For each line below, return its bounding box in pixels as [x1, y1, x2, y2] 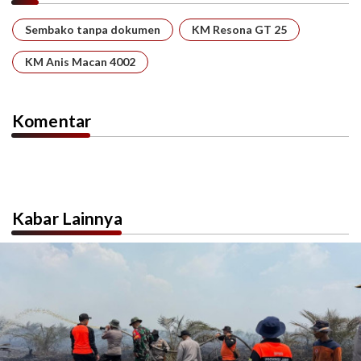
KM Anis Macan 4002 [25, 54, 135, 68]
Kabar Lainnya [12, 207, 122, 228]
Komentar [12, 110, 92, 131]
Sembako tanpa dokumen [25, 22, 160, 36]
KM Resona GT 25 [192, 22, 287, 36]
